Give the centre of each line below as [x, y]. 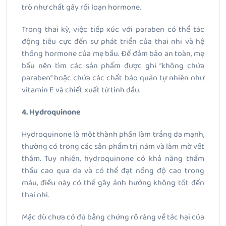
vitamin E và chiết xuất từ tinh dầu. [81, 90]
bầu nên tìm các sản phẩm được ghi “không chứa [113, 66]
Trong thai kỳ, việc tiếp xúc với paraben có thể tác [113, 30]
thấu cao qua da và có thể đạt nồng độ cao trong [113, 171]
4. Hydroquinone [51, 112]
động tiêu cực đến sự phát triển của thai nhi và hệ [113, 42]
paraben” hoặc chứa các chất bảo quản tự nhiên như [113, 78]
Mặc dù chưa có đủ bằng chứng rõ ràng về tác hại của [113, 217]
